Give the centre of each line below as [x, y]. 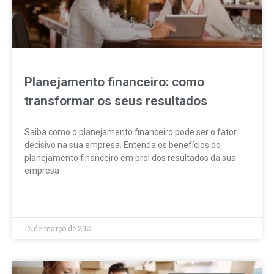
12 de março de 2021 [59, 228]
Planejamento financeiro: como [114, 82]
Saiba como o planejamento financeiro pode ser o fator [131, 132]
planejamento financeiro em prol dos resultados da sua [130, 158]
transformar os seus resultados [116, 101]
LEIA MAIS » [46, 199]
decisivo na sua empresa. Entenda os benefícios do [123, 145]
